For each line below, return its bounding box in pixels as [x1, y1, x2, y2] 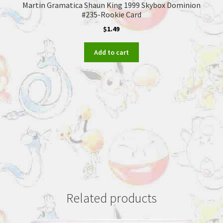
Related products [66, 190, 157, 207]
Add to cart [94, 47, 129, 57]
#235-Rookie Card [81, 9, 141, 19]
